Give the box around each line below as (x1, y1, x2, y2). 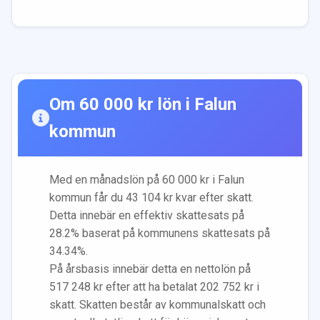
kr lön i (134, 94, 194, 114)
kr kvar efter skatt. (161, 190, 254, 204)
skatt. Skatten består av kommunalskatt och (49, 297, 266, 311)
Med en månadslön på (49, 172, 162, 186)
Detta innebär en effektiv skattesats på (49, 208, 244, 222)
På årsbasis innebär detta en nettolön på (49, 261, 251, 276)
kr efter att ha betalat (91, 279, 200, 294)
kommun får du (49, 190, 126, 204)
